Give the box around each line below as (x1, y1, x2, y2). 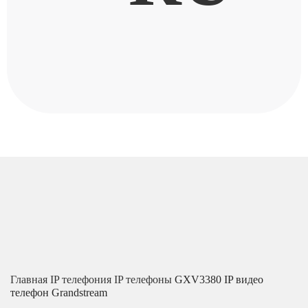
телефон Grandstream (10, 286, 107, 298)
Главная (10, 273, 50, 285)
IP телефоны (114, 273, 175, 285)
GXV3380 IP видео (175, 273, 263, 285)
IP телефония (50, 273, 114, 285)
